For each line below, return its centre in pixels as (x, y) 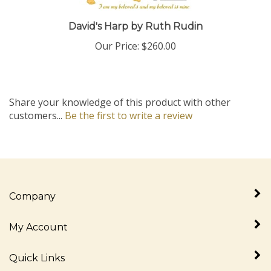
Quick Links (37, 247)
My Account (38, 217)
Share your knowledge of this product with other (120, 92)
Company (32, 186)
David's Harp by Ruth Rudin (135, 16)
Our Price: (117, 35)
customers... (37, 105)
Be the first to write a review (129, 105)
